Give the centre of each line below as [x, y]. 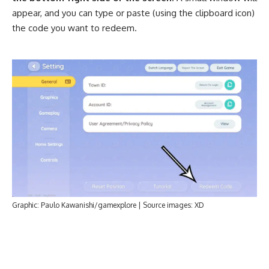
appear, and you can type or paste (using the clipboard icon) [133, 13]
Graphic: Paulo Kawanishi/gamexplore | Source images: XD [108, 205]
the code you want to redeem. [74, 28]
